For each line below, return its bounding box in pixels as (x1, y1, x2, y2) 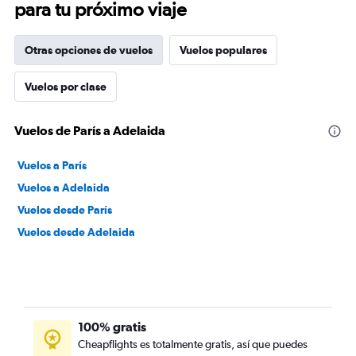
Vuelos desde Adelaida (17, 226, 135, 238)
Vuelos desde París (17, 203, 112, 216)
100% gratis (78, 319, 146, 334)
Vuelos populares (180, 44, 267, 56)
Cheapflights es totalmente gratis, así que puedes (78, 338, 308, 350)
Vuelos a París (17, 159, 87, 172)
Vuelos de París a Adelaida (14, 123, 165, 137)
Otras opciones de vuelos (25, 44, 153, 56)
